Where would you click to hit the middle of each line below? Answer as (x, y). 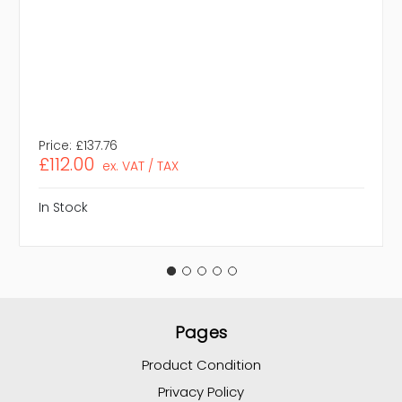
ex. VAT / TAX (140, 166)
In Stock (63, 208)
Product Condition (201, 365)
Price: (55, 146)
